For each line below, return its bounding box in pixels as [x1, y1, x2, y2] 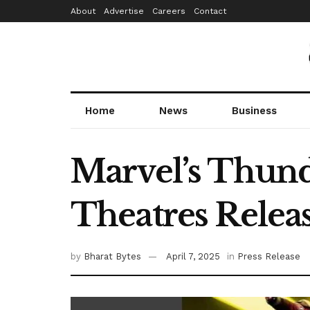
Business [232, 104, 277, 117]
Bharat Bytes [84, 251, 141, 262]
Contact [194, 6, 226, 16]
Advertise [104, 6, 144, 16]
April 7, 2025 [166, 251, 220, 262]
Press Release [237, 251, 300, 262]
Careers [152, 6, 185, 16]
